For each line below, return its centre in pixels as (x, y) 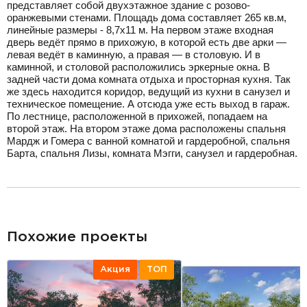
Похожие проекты (77, 237)
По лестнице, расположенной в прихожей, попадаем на (137, 116)
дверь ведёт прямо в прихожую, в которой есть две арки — (147, 42)
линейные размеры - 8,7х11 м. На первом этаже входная (140, 29)
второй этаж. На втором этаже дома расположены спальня (146, 128)
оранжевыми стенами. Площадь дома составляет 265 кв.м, (147, 17)
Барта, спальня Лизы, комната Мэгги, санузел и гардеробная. (152, 153)
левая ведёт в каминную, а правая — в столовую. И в (134, 54)
